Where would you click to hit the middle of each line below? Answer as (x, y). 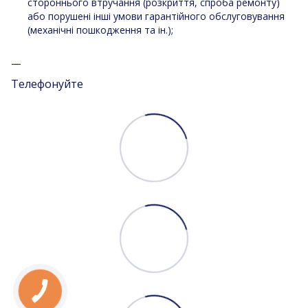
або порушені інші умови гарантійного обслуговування (156, 16)
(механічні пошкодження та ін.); (100, 30)
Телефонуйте (47, 84)
